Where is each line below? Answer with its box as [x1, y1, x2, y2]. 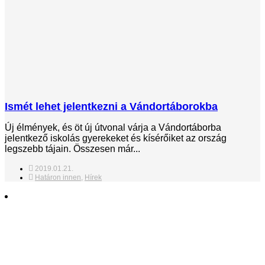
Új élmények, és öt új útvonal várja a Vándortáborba [5, 122, 221, 132]
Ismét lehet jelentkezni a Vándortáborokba [5, 100, 218, 112]
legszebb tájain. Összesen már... [5, 143, 140, 154]
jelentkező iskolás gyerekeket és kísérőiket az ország [5, 132, 227, 143]
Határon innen [35, 173, 81, 182]
